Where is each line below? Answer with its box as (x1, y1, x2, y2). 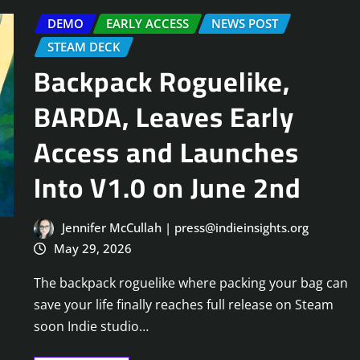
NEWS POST (211, 14, 278, 31)
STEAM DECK (47, 38, 121, 55)
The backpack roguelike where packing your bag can (34, 273, 348, 292)
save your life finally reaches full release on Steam (34, 295, 333, 313)
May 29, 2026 (53, 240, 132, 257)
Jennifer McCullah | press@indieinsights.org (61, 219, 309, 236)
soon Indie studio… (34, 317, 149, 335)
